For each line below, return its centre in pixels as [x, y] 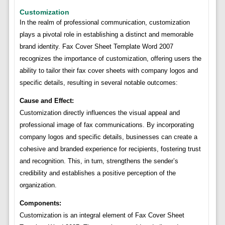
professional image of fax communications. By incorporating [106, 125]
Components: [40, 203]
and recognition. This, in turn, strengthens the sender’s [99, 161]
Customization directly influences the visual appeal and [99, 113]
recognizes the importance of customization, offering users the [110, 59]
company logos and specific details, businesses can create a [108, 137]
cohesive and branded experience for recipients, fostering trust [110, 149]
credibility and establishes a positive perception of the [97, 173]
